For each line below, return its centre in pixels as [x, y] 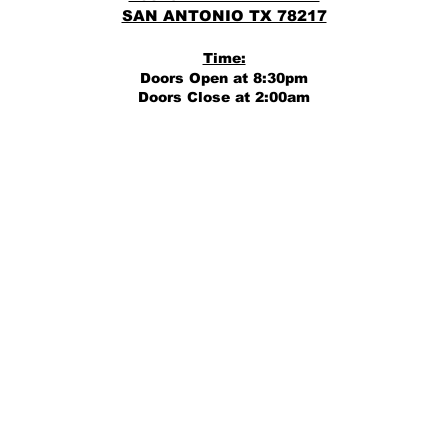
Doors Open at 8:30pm [224, 78]
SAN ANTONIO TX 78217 [224, 15]
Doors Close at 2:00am [224, 97]
